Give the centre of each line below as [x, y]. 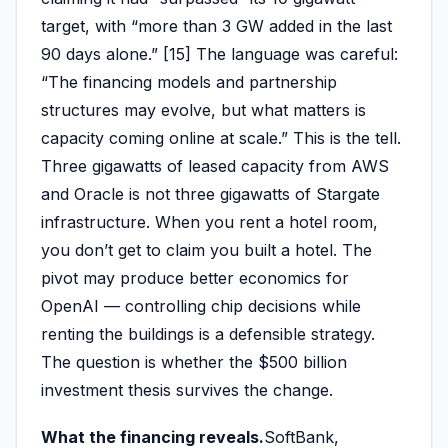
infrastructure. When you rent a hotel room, [209, 221]
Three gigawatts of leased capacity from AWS [215, 165]
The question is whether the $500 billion [194, 361]
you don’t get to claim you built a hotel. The [206, 249]
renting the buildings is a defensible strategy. [208, 333]
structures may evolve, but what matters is [203, 109]
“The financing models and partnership [189, 81]
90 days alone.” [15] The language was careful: [219, 53]
